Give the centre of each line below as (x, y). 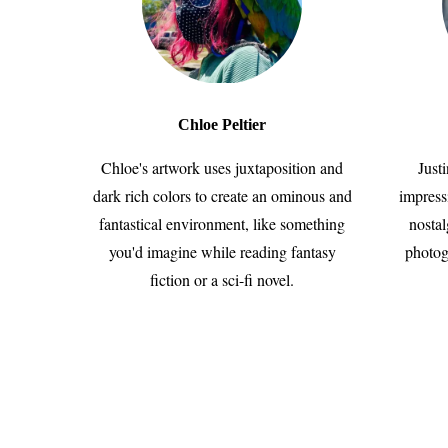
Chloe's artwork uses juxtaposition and (222, 167)
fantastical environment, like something (222, 223)
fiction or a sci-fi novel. (222, 279)
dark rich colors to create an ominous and (222, 195)
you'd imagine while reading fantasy (222, 251)
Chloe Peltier (222, 124)
